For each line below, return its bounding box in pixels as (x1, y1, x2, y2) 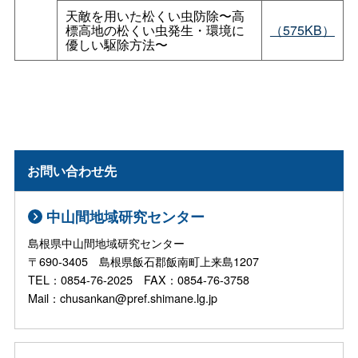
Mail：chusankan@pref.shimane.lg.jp (28, 289, 218, 307)
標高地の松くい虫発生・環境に (65, 21, 245, 40)
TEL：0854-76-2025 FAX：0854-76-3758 (28, 271, 250, 288)
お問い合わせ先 (27, 161, 117, 180)
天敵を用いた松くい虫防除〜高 (65, 6, 245, 26)
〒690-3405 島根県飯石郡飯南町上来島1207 (28, 253, 260, 270)
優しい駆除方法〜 (65, 35, 168, 54)
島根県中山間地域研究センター (28, 234, 185, 252)
